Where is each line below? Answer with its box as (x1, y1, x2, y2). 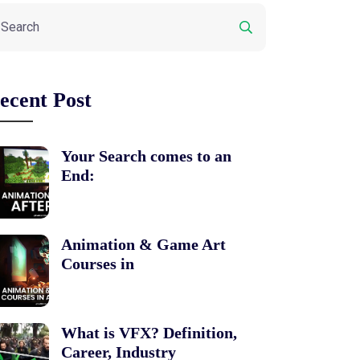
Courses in (61, 255, 134, 272)
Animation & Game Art (61, 235, 226, 253)
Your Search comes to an (61, 147, 231, 165)
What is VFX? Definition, (61, 324, 237, 342)
